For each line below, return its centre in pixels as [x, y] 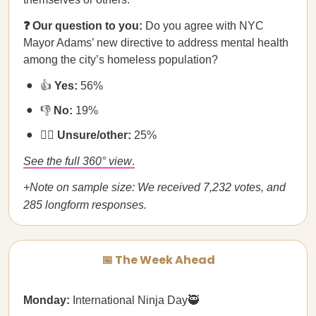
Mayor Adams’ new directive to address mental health [156, 43]
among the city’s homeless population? [121, 60]
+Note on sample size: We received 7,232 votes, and [154, 187]
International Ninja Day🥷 [134, 300]
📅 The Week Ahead [158, 260]
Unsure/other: [94, 135]
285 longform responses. [85, 205]
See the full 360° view [78, 161]
